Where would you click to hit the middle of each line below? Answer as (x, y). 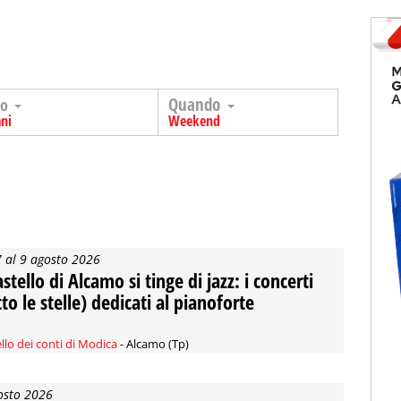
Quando (196, 105)
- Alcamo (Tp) (153, 344)
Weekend (194, 121)
